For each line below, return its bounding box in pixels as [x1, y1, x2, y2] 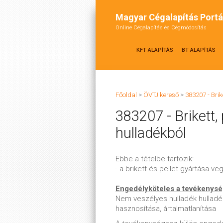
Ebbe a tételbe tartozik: [115, 154, 194, 163]
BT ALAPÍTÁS [182, 47, 216, 53]
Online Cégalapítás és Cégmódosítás [115, 24, 207, 31]
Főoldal [115, 91, 137, 99]
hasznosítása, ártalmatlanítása [115, 204, 216, 213]
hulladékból [115, 124, 186, 141]
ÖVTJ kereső [143, 91, 179, 99]
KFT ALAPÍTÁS [136, 47, 173, 53]
